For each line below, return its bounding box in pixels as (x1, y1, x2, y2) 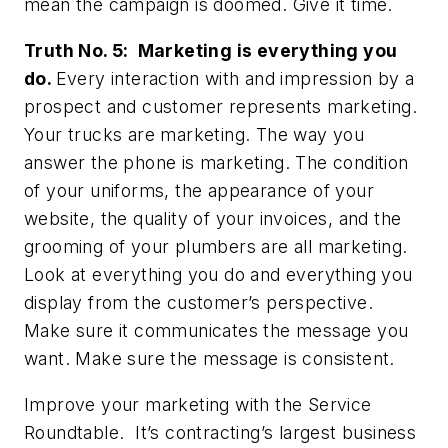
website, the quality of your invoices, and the (24, 207, 402, 229)
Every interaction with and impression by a (55, 67, 415, 89)
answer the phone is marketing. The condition (24, 151, 409, 173)
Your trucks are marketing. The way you (24, 123, 365, 145)
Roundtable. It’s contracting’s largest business (24, 421, 417, 443)
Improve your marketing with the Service (24, 393, 372, 415)
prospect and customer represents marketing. (24, 95, 418, 117)
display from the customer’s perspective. (24, 291, 373, 313)
